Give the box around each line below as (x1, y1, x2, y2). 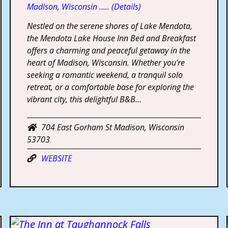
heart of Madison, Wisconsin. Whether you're (27, 56, 185, 68)
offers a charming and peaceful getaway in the (27, 44, 191, 56)
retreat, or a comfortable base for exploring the (27, 81, 194, 93)
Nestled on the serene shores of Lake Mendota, (27, 20, 193, 32)
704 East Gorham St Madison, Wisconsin (41, 121, 185, 133)
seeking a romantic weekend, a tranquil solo (27, 69, 183, 80)
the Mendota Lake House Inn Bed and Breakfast (27, 32, 196, 44)
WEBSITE (41, 152, 72, 164)
